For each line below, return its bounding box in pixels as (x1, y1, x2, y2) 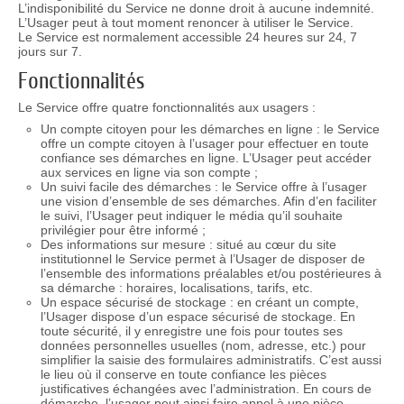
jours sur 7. (17, 43, 82, 59)
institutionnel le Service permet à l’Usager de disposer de (40, 252, 365, 267)
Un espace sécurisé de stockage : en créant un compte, (40, 295, 359, 310)
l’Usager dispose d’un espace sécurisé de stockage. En (40, 309, 355, 325)
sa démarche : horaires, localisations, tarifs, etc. (40, 280, 313, 296)
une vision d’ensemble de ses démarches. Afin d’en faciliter (40, 194, 377, 209)
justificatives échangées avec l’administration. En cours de (40, 381, 372, 397)
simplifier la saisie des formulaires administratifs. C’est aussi (40, 353, 381, 368)
